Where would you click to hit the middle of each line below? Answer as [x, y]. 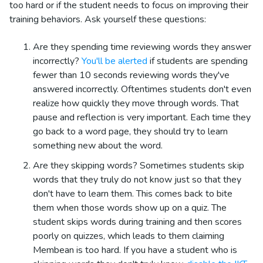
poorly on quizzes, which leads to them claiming [129, 236]
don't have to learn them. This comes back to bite [133, 193]
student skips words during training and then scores [137, 222]
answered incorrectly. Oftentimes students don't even [142, 89]
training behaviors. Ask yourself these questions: [108, 20]
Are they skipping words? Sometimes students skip [139, 165]
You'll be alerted [114, 61]
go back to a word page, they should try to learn [130, 131]
